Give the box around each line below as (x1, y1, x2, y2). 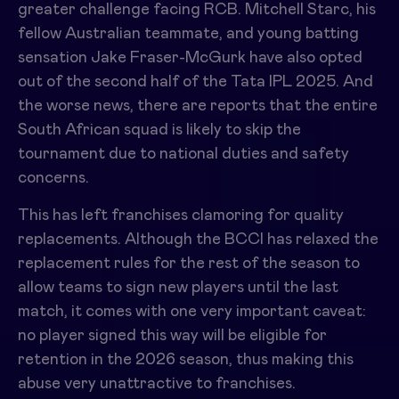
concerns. (18, 170, 89, 186)
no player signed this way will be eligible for (18, 328, 327, 344)
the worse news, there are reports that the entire (18, 98, 378, 114)
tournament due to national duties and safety (18, 146, 349, 162)
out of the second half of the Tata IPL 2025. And (18, 74, 373, 90)
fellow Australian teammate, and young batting (18, 26, 359, 42)
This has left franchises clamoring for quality (18, 208, 344, 224)
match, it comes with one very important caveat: (18, 304, 366, 320)
